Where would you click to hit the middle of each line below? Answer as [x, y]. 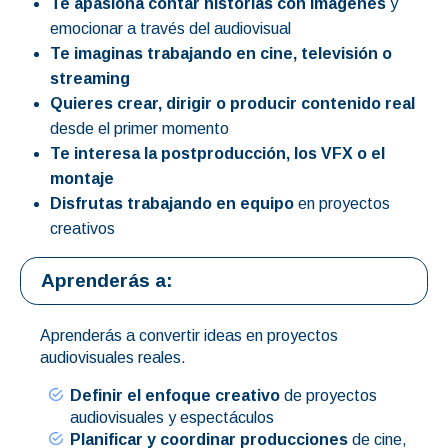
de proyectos [328, 395]
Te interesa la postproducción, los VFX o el [217, 153]
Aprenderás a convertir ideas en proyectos [189, 335]
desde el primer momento [139, 128]
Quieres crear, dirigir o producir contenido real [232, 103]
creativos [82, 228]
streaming [90, 78]
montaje [82, 178]
